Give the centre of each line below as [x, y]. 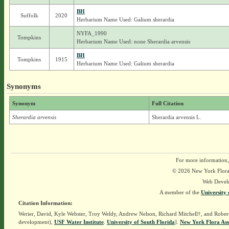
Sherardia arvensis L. [176, 117]
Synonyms [24, 86]
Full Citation [167, 103]
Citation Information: [45, 203]
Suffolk [29, 15]
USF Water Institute [79, 222]
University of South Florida [141, 222]
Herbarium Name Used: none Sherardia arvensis [133, 41]
